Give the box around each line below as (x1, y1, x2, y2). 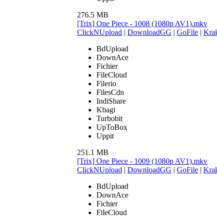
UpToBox (96, 123, 127, 131)
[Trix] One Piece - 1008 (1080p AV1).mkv (77, 19, 207, 28)
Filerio (96, 79, 116, 88)
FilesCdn (96, 88, 124, 96)
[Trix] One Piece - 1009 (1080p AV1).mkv (77, 156, 207, 165)
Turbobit (96, 114, 123, 123)
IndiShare (96, 96, 126, 105)
